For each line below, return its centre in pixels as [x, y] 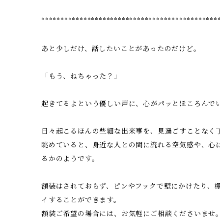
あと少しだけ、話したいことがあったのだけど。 [121, 48]
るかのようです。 [70, 158]
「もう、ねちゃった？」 [81, 76]
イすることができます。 [81, 200]
